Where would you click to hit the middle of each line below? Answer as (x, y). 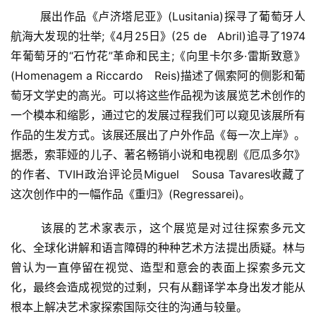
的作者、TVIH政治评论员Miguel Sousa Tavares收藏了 (158, 174)
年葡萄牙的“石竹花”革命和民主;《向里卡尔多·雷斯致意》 (158, 55)
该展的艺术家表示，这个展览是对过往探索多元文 (15, 227)
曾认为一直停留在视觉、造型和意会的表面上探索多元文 (158, 267)
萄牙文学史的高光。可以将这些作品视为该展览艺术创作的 (158, 95)
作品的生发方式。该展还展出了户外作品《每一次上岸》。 (158, 134)
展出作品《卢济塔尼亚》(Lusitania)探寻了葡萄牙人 (15, 16)
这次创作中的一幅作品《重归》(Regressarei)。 (134, 194)
